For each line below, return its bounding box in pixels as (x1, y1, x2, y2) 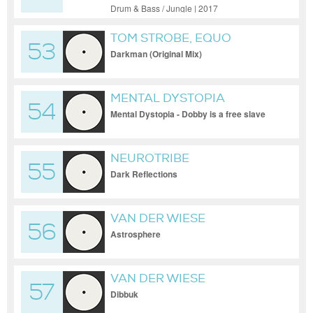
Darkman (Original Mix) (110, 48, 202, 60)
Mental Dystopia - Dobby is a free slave (110, 108, 265, 120)
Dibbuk (110, 288, 138, 300)
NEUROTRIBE (110, 151, 189, 166)
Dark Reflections (110, 168, 177, 180)
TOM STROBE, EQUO (110, 31, 231, 45)
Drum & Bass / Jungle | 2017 (110, 2, 218, 14)
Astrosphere (110, 228, 161, 240)
